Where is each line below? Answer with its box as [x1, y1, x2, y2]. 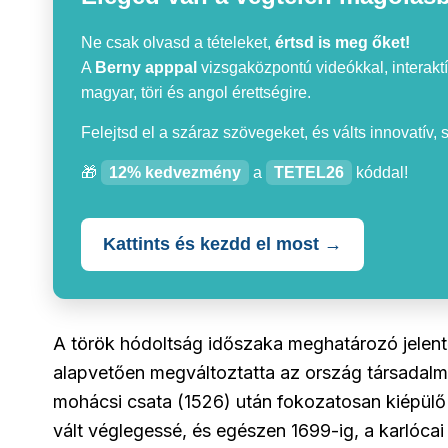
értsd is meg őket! [275, 34, 410, 52]
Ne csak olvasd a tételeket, [81, 34, 275, 52]
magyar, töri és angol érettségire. [81, 84, 311, 102]
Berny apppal [95, 59, 197, 77]
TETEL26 [274, 164, 344, 182]
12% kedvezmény [109, 164, 241, 182]
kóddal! [352, 164, 408, 182]
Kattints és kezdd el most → [103, 234, 342, 255]
